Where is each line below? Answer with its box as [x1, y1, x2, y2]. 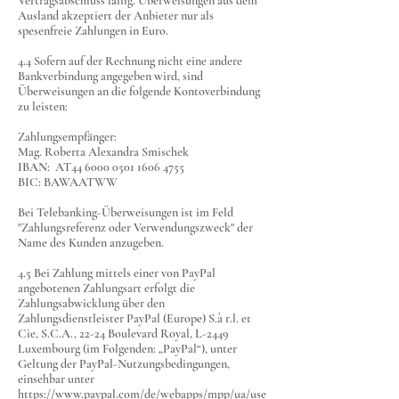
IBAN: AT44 [18, 159, 85, 175]
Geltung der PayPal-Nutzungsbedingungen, [18, 356, 230, 371]
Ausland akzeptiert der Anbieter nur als [18, 8, 214, 23]
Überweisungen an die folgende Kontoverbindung [18, 84, 260, 99]
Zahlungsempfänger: [18, 129, 117, 144]
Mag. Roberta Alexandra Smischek [18, 144, 189, 159]
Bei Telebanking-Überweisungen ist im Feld [18, 205, 233, 220]
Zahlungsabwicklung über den [18, 296, 165, 311]
